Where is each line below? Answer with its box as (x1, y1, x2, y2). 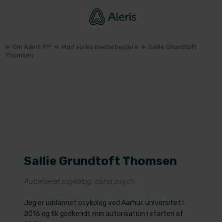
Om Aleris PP (12, 43, 53, 51)
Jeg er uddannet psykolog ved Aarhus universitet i (24, 199, 184, 208)
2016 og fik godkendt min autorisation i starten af (24, 210, 184, 219)
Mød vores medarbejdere (61, 43, 140, 51)
